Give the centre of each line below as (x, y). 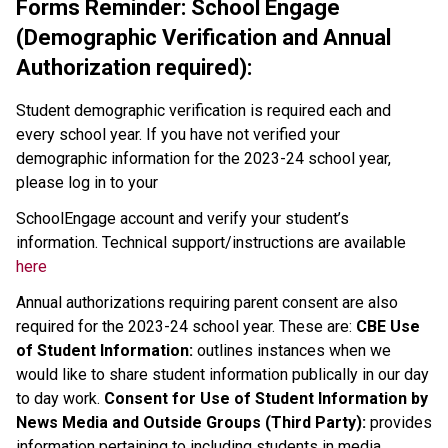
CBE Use (388, 326)
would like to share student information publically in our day (222, 374)
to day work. (60, 398)
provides (401, 422)
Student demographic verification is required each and (203, 110)
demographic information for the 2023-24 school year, (203, 158)
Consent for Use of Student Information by (266, 398)
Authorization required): (134, 67)
